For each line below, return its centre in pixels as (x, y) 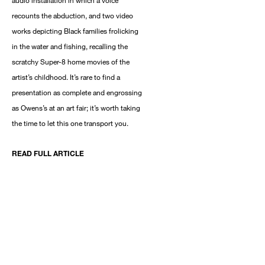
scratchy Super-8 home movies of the (71, 62)
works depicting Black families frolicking (75, 31)
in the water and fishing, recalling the (70, 46)
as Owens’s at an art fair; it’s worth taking (76, 108)
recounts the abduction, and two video (72, 16)
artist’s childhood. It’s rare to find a (66, 77)
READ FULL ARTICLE (48, 153)
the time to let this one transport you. (70, 123)
